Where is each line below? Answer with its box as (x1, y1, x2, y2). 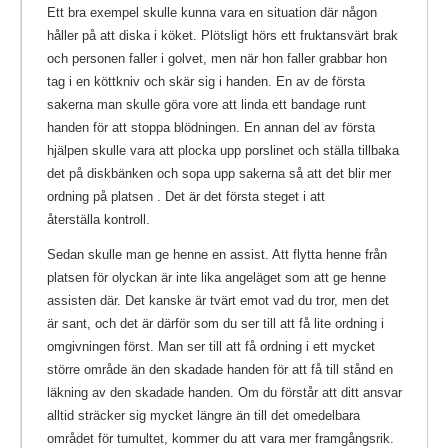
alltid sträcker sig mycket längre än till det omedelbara (47, 407, 360, 423)
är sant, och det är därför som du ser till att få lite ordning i (47, 315, 384, 331)
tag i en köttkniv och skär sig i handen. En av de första (47, 74, 365, 90)
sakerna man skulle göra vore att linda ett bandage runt (47, 97, 366, 113)
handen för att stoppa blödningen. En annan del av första (47, 120, 375, 136)
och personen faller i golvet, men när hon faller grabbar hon (47, 51, 387, 67)
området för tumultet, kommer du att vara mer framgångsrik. (47, 430, 394, 446)
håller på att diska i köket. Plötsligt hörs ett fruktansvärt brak (47, 28, 398, 44)
